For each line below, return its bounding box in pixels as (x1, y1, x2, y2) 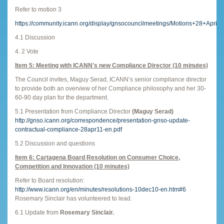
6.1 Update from (15, 208, 60, 216)
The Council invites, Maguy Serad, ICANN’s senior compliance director (15, 75, 206, 83)
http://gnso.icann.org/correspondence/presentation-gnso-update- (15, 116, 190, 124)
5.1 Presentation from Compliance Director (15, 107, 132, 115)
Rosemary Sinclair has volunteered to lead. (15, 194, 132, 202)
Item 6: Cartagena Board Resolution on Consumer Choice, (15, 153, 180, 161)
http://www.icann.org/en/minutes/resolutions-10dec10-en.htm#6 (15, 185, 186, 193)
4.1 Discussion (15, 33, 55, 41)
